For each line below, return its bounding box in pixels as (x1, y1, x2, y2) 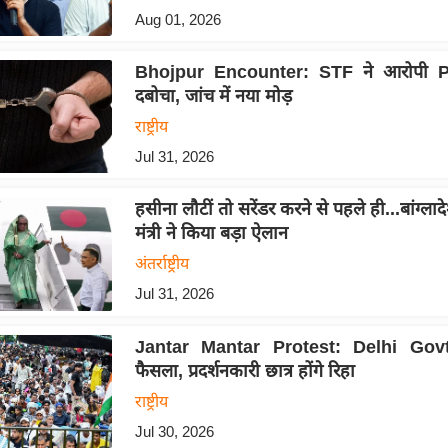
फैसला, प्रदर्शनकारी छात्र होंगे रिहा (134, 360, 355, 381)
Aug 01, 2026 (134, 10, 221, 28)
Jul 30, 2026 (134, 422, 214, 440)
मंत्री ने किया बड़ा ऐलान (134, 223, 288, 244)
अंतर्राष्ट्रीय (134, 255, 189, 273)
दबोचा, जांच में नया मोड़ (134, 85, 292, 106)
